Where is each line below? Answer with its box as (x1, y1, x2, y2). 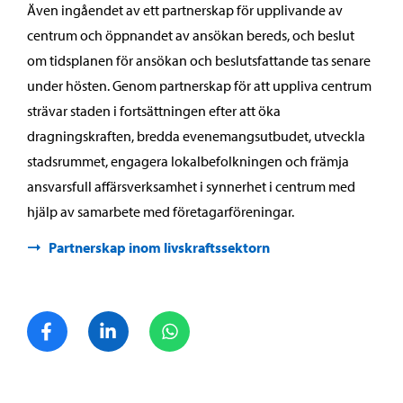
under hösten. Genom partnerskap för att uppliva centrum (27, 76, 372, 94)
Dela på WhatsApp (189, 311, 300, 329)
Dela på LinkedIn (128, 311, 229, 329)
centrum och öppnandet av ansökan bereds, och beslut (27, 26, 354, 44)
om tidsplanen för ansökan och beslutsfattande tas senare (27, 51, 371, 69)
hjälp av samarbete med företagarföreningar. (27, 202, 294, 220)
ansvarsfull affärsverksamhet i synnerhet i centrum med (27, 177, 355, 195)
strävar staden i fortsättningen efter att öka (27, 102, 281, 120)
